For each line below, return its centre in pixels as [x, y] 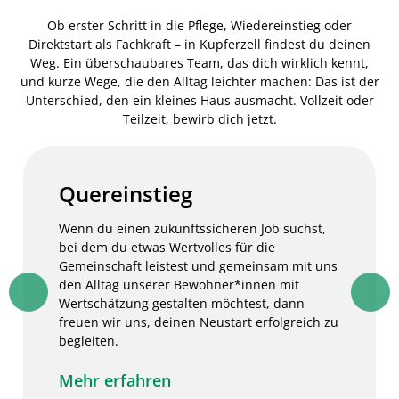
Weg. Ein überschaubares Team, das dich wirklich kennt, [199, 63]
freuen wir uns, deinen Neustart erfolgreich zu [199, 322]
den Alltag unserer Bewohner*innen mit [179, 285]
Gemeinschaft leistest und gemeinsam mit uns [198, 266]
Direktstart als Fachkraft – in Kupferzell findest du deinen [199, 44]
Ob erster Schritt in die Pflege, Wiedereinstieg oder [199, 25]
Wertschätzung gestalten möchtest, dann [182, 303]
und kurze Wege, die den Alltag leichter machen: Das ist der [199, 81]
